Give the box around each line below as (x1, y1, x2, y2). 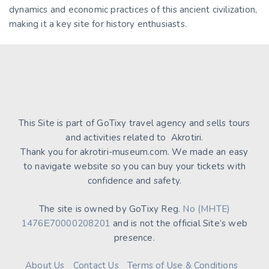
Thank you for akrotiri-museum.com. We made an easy (20, 146, 249, 158)
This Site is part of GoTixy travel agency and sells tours (19, 117, 250, 129)
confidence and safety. (87, 175, 182, 187)
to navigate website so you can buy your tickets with (23, 160, 246, 172)
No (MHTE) (183, 202, 231, 215)
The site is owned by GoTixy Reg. (38, 202, 183, 215)
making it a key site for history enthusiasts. (9, 17, 187, 30)
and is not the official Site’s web (110, 217, 248, 229)
